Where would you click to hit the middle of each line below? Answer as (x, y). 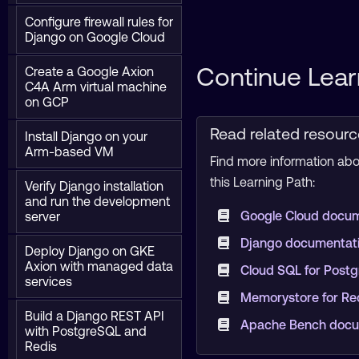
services (48, 281)
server (42, 216)
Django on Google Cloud (95, 37)
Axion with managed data (99, 266)
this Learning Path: (263, 182)
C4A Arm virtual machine (96, 87)
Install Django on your (86, 136)
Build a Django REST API (95, 316)
